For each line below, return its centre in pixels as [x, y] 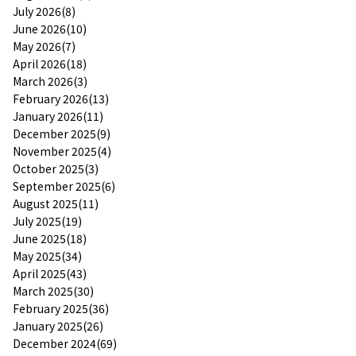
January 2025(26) [58, 325]
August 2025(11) [56, 203]
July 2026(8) [44, 11]
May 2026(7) [44, 46]
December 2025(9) [62, 133]
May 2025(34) [47, 255]
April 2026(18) [50, 63]
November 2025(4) [62, 151]
